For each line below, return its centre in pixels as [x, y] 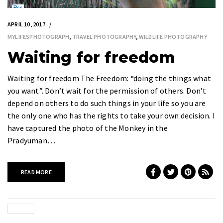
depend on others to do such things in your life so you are [107, 103]
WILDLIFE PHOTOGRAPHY [173, 36]
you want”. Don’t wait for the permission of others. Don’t [107, 90]
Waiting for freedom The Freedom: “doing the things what [110, 78]
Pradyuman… [31, 140]
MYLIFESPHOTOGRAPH [39, 36]
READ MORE [36, 172]
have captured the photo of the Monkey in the [88, 128]
